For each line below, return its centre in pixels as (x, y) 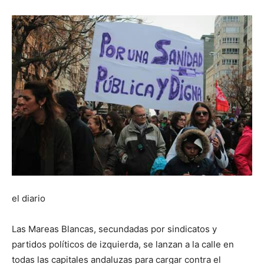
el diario (29, 199)
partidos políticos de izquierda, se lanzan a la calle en (123, 245)
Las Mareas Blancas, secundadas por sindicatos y (114, 229)
